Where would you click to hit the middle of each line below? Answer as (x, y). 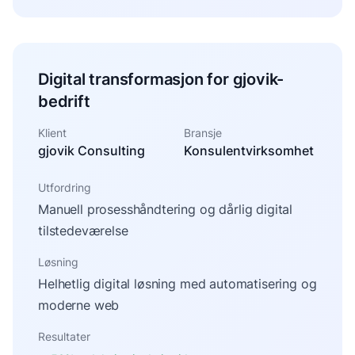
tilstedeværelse (83, 230)
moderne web (79, 305)
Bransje (203, 132)
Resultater (64, 336)
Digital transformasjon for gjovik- (161, 79)
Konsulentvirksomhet (249, 150)
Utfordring (65, 187)
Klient (52, 132)
